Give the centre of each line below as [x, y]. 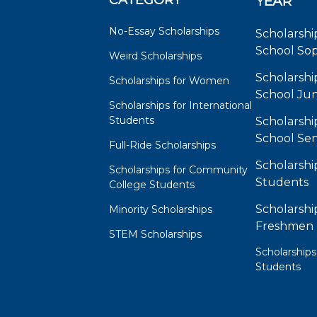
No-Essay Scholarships [164, 31]
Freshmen [285, 226]
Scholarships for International [180, 106]
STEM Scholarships [155, 235]
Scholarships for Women [169, 81]
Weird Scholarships [155, 56]
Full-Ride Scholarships [162, 145]
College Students [151, 185]
